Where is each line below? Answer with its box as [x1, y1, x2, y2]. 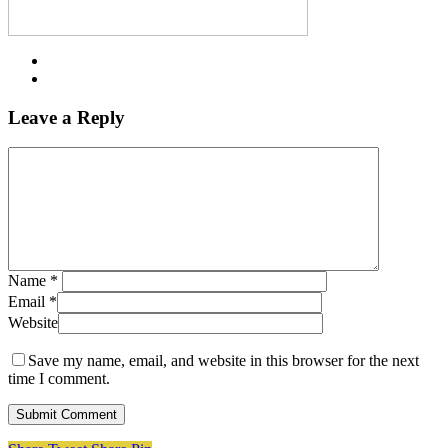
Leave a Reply [8, 106, 125, 128]
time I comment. [8, 370, 110, 388]
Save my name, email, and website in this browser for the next [28, 352, 419, 370]
